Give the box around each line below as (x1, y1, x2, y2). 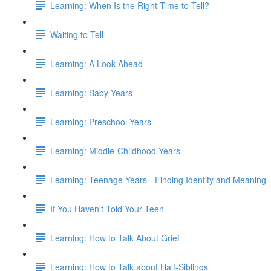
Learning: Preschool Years (50, 115, 151, 128)
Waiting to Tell (50, 28, 103, 41)
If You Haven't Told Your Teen (50, 202, 164, 215)
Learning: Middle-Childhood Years (50, 144, 180, 157)
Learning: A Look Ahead (50, 57, 143, 70)
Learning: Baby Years (50, 86, 132, 99)
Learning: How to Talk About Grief (50, 231, 180, 244)
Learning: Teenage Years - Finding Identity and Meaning (50, 173, 266, 186)
